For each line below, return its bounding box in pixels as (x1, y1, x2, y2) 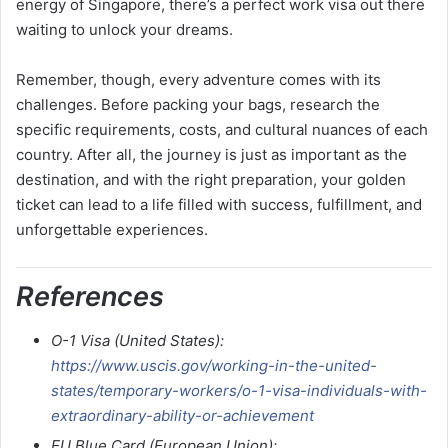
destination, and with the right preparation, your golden (16, 169, 406, 189)
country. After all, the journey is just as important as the (16, 144, 407, 164)
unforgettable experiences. (16, 219, 208, 239)
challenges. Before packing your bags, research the (16, 94, 380, 114)
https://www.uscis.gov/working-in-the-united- (51, 356, 377, 376)
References (16, 279, 164, 313)
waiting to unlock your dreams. (16, 19, 233, 39)
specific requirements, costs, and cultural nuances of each (16, 119, 428, 139)
